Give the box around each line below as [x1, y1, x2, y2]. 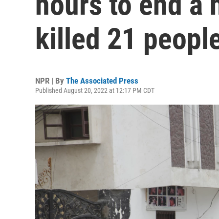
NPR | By [35, 76, 66, 86]
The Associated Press [66, 76, 138, 86]
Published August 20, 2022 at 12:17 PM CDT [35, 87, 154, 94]
